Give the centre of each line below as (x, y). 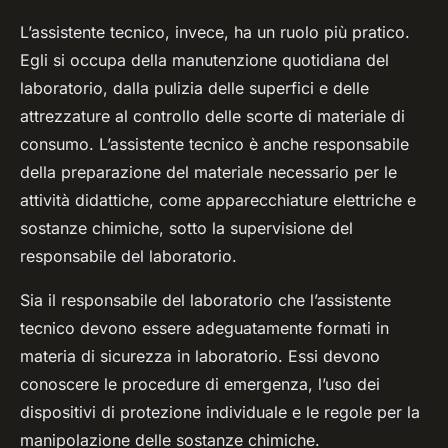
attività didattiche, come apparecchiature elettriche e (218, 200)
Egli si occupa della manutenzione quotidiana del (204, 60)
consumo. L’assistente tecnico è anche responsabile (214, 144)
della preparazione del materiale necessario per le (208, 172)
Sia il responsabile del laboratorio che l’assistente (205, 300)
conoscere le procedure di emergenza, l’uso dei (200, 384)
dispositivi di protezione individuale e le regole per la (220, 412)
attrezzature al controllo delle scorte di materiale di (212, 116)
